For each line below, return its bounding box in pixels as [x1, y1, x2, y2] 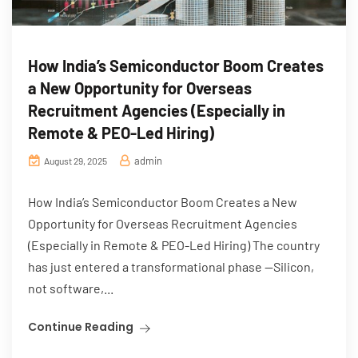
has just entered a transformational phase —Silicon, [28, 258, 314, 274]
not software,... [28, 280, 113, 296]
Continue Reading [28, 318, 133, 335]
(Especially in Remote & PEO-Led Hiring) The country [28, 237, 320, 253]
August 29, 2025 [42, 154, 107, 166]
